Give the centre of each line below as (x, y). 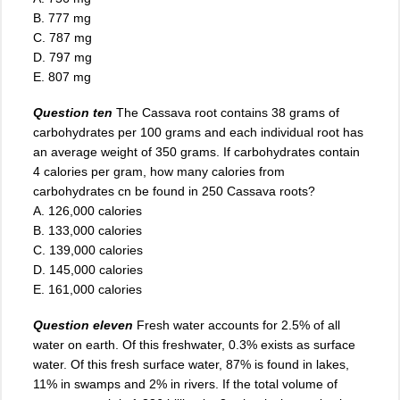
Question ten (73, 113)
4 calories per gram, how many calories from (159, 172)
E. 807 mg (62, 76)
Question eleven (83, 325)
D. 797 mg (62, 57)
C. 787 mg (62, 37)
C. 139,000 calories (88, 250)
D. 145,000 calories (88, 270)
